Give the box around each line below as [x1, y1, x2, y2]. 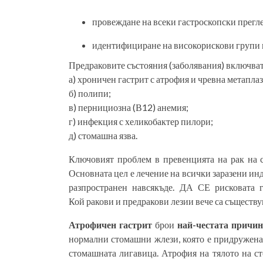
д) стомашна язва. [69, 130, 137, 141]
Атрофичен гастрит [69, 219, 152, 230]
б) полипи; [69, 87, 111, 99]
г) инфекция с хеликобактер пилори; [69, 116, 213, 127]
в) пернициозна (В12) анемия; [69, 102, 188, 113]
